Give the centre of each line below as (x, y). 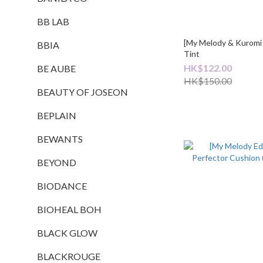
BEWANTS (60, 139)
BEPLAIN (57, 115)
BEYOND (57, 162)
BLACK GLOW (67, 233)
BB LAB (53, 21)
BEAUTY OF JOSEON (82, 92)
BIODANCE (62, 186)
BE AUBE (56, 68)
